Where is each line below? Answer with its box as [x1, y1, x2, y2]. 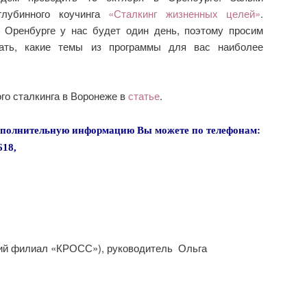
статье [128, 88, 160, 103]
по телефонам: [192, 124, 260, 136]
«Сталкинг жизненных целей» [108, 5, 260, 21]
